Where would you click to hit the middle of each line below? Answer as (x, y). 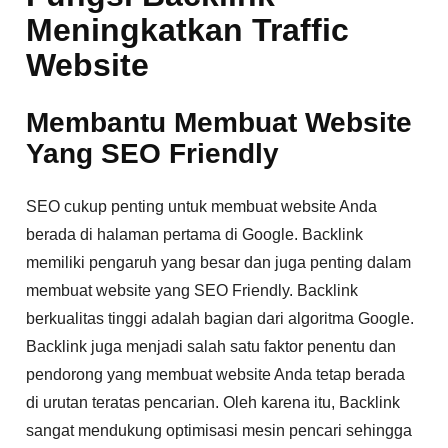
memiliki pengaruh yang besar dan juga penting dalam (219, 263)
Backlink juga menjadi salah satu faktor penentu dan (211, 347)
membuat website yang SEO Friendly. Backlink (192, 291)
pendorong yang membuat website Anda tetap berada (216, 375)
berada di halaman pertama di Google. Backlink (195, 235)
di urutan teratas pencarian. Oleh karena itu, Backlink (213, 403)
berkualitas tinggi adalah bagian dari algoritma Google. (220, 319)
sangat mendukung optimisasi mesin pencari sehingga (219, 431)
